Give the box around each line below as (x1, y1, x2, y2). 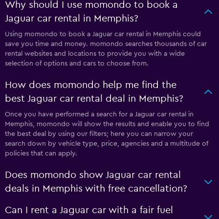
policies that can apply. (5, 150, 77, 157)
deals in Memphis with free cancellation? (5, 184, 187, 194)
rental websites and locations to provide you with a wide (5, 50, 185, 57)
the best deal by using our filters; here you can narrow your (5, 131, 193, 137)
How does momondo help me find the (5, 80, 176, 90)
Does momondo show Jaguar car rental (5, 170, 181, 180)
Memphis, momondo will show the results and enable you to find (5, 121, 209, 128)
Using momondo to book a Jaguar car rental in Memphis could (5, 31, 201, 38)
